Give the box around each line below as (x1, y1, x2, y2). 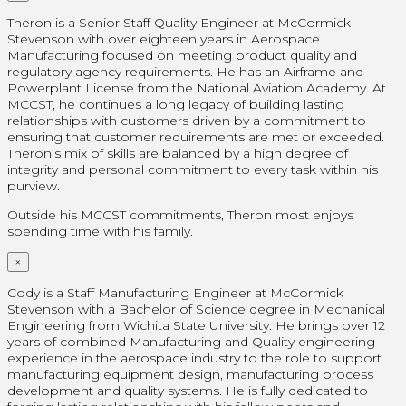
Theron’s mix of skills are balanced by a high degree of (7, 144, 348, 161)
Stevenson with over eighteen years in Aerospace (7, 30, 320, 47)
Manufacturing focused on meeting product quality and (7, 46, 357, 63)
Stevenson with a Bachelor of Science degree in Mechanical (7, 300, 385, 317)
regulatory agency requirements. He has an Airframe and (7, 63, 363, 80)
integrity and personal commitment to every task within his (7, 160, 378, 178)
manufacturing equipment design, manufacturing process (7, 365, 373, 382)
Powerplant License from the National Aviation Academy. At (7, 79, 386, 96)
